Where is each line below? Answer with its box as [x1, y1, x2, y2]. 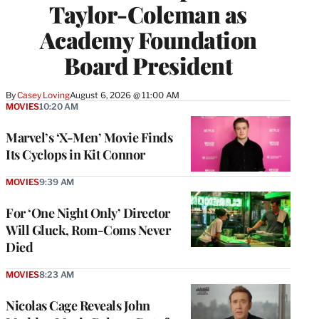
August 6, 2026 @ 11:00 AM [69, 89, 180, 100]
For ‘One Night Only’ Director [6, 204, 170, 221]
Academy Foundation [39, 23, 257, 55]
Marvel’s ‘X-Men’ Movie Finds [6, 128, 172, 146]
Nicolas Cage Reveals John [6, 296, 150, 314]
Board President [63, 49, 233, 80]
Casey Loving [17, 89, 70, 100]
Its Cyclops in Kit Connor [6, 145, 145, 163]
